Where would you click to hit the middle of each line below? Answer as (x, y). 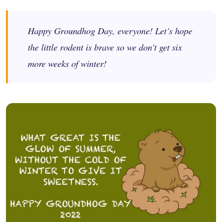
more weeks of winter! (67, 63)
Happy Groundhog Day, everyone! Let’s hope (110, 31)
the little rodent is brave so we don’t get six (105, 47)
